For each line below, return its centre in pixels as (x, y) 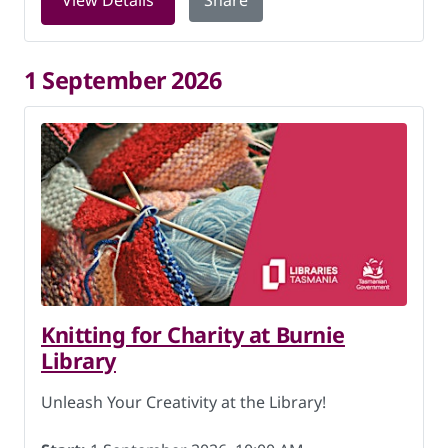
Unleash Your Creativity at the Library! (183, 402)
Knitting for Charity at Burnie (193, 334)
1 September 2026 (123, 80)
